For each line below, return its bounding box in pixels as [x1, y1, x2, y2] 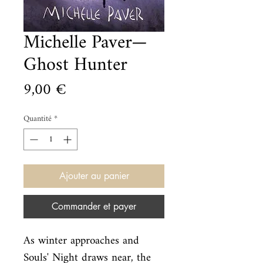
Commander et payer [52, 200, 136, 213]
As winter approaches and [23, 230, 139, 252]
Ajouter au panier [59, 170, 129, 182]
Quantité [23, 110, 52, 127]
